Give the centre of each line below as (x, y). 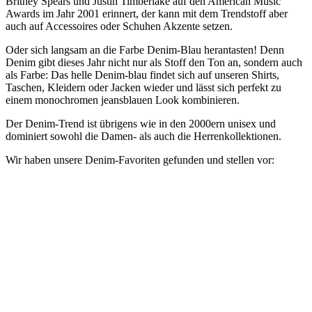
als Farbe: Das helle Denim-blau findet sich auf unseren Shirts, (142, 75)
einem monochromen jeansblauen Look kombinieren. (123, 100)
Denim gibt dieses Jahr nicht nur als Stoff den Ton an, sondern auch (154, 63)
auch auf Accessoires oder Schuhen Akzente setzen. (119, 26)
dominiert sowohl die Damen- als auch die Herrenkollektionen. (143, 136)
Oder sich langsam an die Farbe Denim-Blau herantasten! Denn (145, 50)
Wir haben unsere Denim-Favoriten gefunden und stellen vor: (140, 160)
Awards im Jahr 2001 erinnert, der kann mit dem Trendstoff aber (147, 14)
